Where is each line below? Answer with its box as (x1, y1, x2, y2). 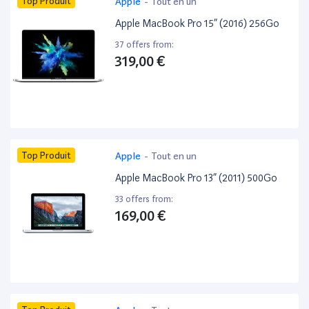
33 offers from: (115, 194, 174, 205)
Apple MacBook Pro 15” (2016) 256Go (115, 17, 280, 30)
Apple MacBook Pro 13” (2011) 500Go (115, 172, 278, 185)
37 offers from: (115, 39, 175, 50)
